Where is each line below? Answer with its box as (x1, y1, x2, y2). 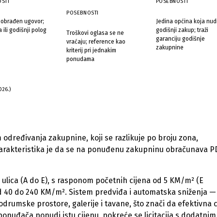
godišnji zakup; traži (155, 27, 208, 33)
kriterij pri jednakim (66, 47, 117, 54)
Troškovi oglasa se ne (66, 30, 124, 36)
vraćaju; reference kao (66, 38, 126, 45)
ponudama (66, 56, 95, 62)
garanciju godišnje (155, 35, 205, 42)
